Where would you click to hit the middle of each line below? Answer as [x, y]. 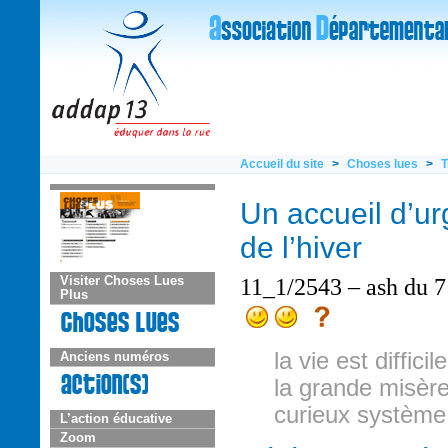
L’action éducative [116, 418]
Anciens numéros [114, 356]
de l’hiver [301, 247]
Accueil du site [282, 164]
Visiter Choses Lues [122, 280]
